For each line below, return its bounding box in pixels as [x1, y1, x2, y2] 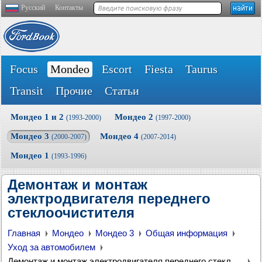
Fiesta [144, 63, 173, 75]
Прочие [56, 84, 92, 97]
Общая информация [146, 228, 227, 238]
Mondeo [50, 63, 89, 75]
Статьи [105, 84, 139, 97]
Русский [21, 4, 45, 12]
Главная [8, 228, 40, 238]
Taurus [185, 63, 218, 75]
